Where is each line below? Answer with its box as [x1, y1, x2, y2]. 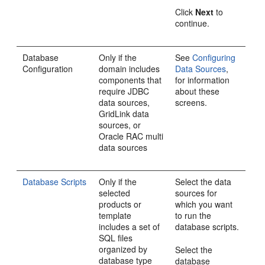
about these [175, 85, 220, 97]
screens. [175, 96, 208, 108]
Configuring [192, 51, 236, 63]
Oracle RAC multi [99, 130, 164, 142]
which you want [175, 198, 233, 210]
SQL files [99, 232, 133, 244]
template [99, 209, 132, 221]
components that [99, 74, 162, 86]
